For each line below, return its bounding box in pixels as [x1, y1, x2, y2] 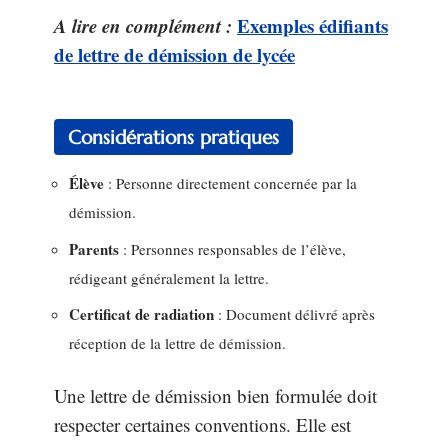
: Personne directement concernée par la [104, 173, 357, 193]
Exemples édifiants [237, 11, 388, 39]
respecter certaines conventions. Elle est [54, 411, 351, 437]
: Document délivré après [214, 304, 375, 324]
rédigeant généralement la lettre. [69, 267, 269, 288]
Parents [69, 237, 119, 260]
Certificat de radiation [69, 303, 214, 325]
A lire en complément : [54, 11, 232, 39]
